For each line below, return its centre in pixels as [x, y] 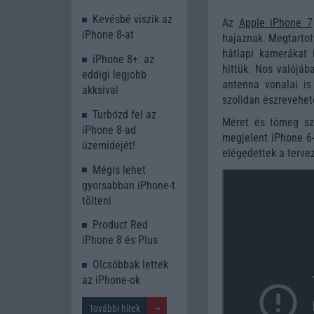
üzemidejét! [109, 145]
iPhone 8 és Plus [120, 240]
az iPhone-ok [111, 280]
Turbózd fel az [124, 114]
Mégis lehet [119, 170]
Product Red [120, 225]
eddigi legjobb [114, 74]
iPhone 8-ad [109, 130]
